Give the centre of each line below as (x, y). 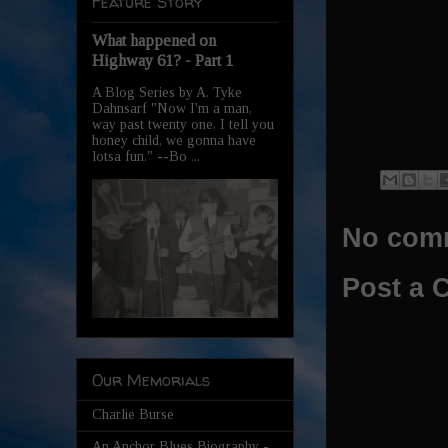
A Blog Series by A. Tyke (167, 92)
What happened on (154, 40)
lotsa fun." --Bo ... (146, 156)
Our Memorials (151, 379)
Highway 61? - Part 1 (162, 60)
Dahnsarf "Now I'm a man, (172, 108)
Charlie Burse (133, 414)
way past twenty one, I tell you (183, 124)
